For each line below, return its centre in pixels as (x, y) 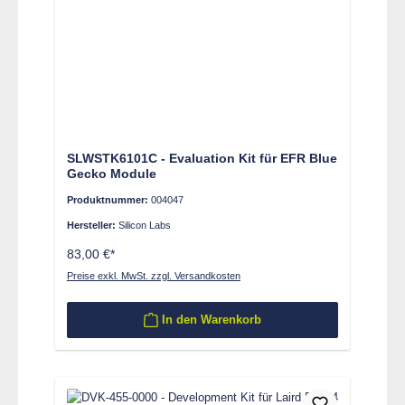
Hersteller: (92, 226)
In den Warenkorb (211, 320)
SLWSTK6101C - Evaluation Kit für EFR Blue (202, 158)
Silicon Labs (144, 226)
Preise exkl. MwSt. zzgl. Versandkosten (153, 275)
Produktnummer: (108, 200)
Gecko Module (111, 173)
